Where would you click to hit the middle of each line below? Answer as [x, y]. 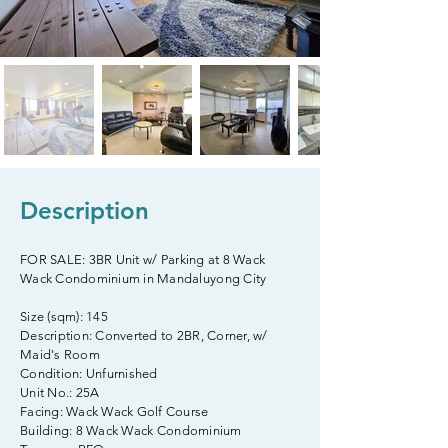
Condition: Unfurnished [89, 373]
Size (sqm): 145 [64, 316]
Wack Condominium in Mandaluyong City [143, 278]
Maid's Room [60, 354]
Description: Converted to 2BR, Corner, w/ [144, 335]
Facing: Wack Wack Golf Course [114, 411]
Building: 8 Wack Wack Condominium [131, 430]
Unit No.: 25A [60, 392]
